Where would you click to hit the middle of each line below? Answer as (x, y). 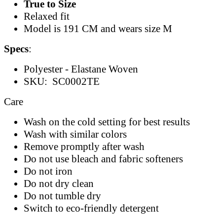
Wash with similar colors (75, 134)
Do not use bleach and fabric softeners (103, 159)
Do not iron (48, 171)
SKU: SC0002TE (62, 81)
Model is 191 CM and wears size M (98, 28)
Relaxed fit (47, 16)
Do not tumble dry (62, 196)
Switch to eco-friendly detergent (91, 208)
